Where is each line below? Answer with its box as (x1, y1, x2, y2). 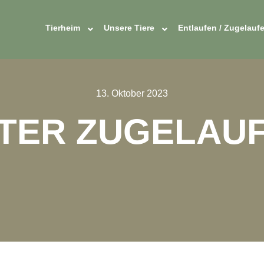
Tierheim (45, 23, 80, 32)
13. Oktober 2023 (96, 88, 168, 98)
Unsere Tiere (104, 23, 154, 32)
